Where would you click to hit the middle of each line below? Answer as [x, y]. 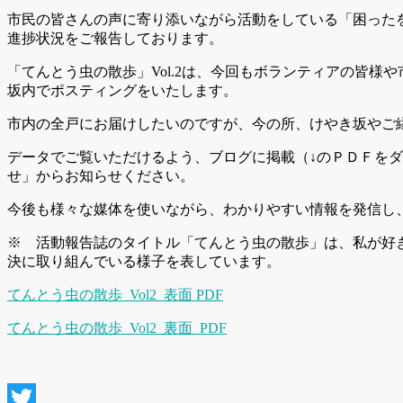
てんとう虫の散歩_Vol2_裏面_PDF [117, 327]
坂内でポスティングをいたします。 [122, 90]
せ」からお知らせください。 [101, 175]
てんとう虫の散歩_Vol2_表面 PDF [115, 294]
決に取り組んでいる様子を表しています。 [144, 261]
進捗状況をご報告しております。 [115, 38]
